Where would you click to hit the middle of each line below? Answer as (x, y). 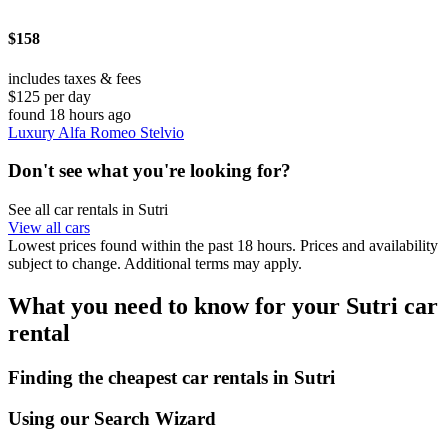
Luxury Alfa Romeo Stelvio (96, 132)
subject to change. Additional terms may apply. (155, 263)
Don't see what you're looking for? (149, 171)
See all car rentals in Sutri (88, 209)
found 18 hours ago (69, 114)
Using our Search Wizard (112, 418)
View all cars (49, 227)
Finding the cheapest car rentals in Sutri (171, 377)
